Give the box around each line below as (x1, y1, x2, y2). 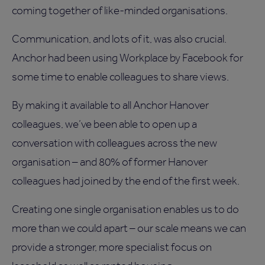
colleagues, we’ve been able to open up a (12, 117, 197, 131)
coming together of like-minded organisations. (12, 4, 228, 18)
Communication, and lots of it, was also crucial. (12, 32, 227, 46)
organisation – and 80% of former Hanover (12, 155, 208, 169)
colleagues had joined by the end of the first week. (12, 174, 240, 188)
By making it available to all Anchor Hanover (12, 98, 209, 112)
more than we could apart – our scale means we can (12, 221, 246, 235)
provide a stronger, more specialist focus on (12, 240, 212, 254)
